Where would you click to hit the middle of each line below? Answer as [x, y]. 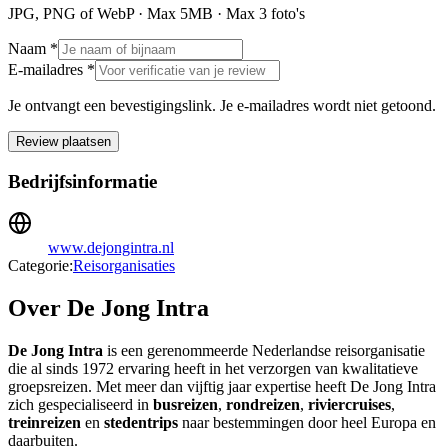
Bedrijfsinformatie [82, 181]
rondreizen [263, 405]
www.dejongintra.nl [111, 248]
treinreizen [44, 423]
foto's [286, 13]
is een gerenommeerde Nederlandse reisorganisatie [264, 351]
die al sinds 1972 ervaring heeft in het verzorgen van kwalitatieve [213, 369]
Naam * [33, 48]
